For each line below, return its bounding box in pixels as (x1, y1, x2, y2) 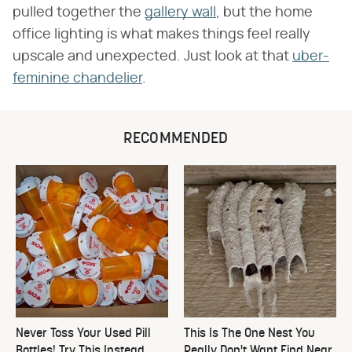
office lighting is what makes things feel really (13, 27, 310, 42)
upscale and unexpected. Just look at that (13, 49, 292, 64)
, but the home (216, 5, 313, 20)
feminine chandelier (13, 71, 142, 86)
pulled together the (13, 5, 145, 20)
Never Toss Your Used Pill (16, 328, 151, 341)
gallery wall (145, 5, 216, 20)
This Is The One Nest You (184, 328, 315, 341)
